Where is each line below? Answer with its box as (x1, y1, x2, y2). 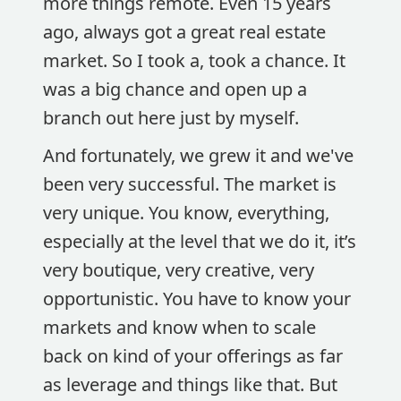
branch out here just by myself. (43, 106, 303, 130)
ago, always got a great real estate (43, 20, 326, 44)
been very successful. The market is (43, 172, 337, 196)
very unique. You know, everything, (43, 200, 329, 225)
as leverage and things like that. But (43, 372, 337, 397)
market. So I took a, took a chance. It (43, 48, 346, 73)
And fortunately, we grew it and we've (43, 143, 354, 167)
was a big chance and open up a (43, 77, 307, 101)
